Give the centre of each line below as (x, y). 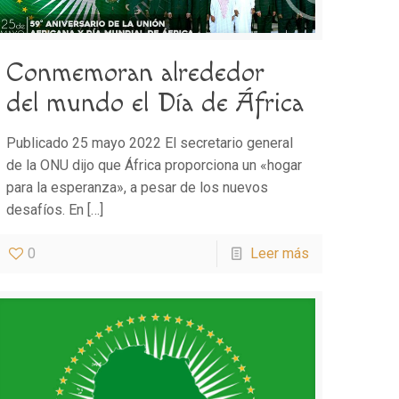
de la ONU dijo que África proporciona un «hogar (155, 166)
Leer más (279, 254)
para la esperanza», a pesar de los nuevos (138, 188)
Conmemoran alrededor (136, 73)
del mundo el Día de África (155, 104)
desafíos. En (45, 210)
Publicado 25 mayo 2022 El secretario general (150, 143)
